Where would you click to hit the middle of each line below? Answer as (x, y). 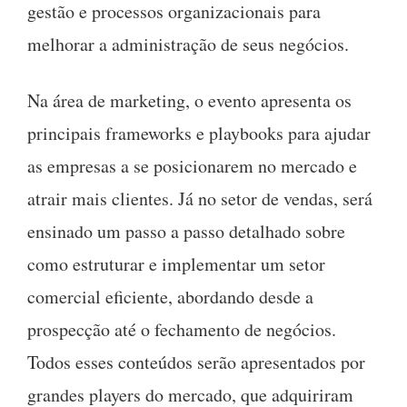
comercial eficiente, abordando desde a (170, 296)
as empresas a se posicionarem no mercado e (192, 165)
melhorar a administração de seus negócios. (188, 44)
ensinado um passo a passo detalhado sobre (186, 231)
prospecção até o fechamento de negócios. (182, 329)
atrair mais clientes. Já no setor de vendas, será (200, 198)
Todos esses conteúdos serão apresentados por (196, 362)
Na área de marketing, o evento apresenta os (189, 100)
